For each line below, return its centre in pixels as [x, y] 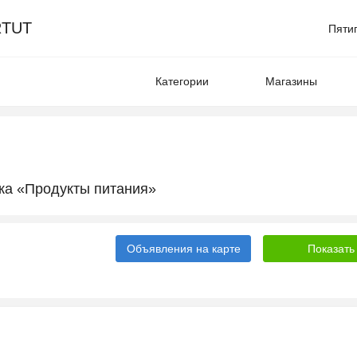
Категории [182, 81]
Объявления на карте [183, 249]
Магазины [291, 81]
